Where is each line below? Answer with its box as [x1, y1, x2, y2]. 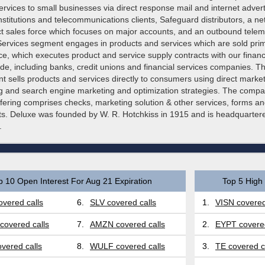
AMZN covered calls [90, 219, 165, 229]
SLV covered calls [90, 198, 156, 207]
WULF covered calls [90, 241, 165, 251]
